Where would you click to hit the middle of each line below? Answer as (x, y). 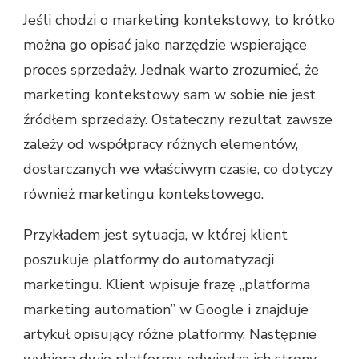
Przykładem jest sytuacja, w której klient (155, 234)
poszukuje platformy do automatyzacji (149, 259)
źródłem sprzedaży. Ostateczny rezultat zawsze (178, 119)
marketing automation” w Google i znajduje (166, 309)
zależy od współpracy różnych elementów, (161, 144)
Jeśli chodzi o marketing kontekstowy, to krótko (179, 20)
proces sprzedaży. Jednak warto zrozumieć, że (171, 69)
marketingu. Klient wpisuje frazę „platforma (167, 284)
